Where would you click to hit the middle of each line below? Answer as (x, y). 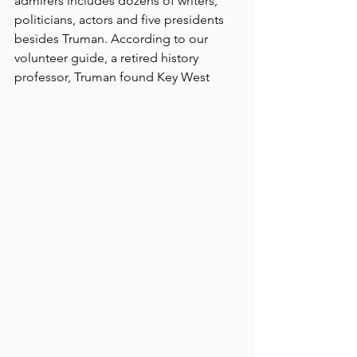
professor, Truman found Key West (112, 76)
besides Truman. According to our (113, 38)
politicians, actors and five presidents (121, 19)
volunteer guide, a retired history (108, 57)
